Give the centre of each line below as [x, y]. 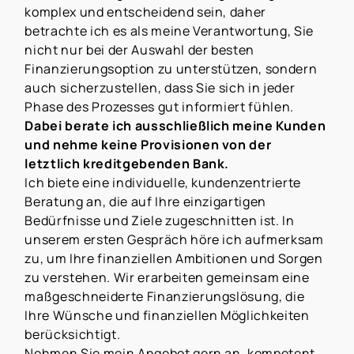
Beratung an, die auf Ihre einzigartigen [146, 202]
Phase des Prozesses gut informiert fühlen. [160, 107]
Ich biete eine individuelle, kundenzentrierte [163, 183]
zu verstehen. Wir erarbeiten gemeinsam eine [167, 278]
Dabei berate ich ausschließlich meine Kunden [175, 126]
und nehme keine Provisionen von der [148, 145]
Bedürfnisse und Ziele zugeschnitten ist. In [160, 221]
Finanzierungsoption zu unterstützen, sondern [171, 69]
